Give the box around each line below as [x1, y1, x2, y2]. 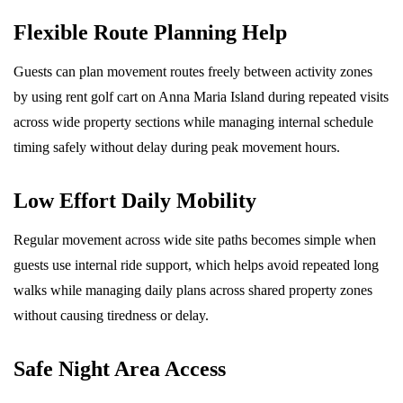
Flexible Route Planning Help [13, 21, 287, 44]
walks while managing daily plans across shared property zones [13, 282, 372, 298]
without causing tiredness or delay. [13, 308, 209, 323]
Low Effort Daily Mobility [13, 189, 256, 212]
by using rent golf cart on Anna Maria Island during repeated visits [13, 89, 389, 104]
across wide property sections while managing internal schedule [13, 114, 373, 130]
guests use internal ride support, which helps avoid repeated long [13, 257, 379, 273]
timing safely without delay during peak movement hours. [13, 139, 340, 155]
